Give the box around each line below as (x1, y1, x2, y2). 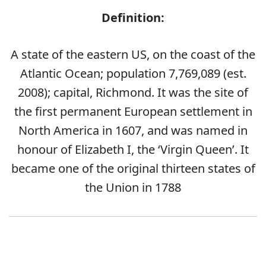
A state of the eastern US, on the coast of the (11, 46, 255, 63)
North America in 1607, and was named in (18, 122, 248, 139)
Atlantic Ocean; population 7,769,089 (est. (20, 65, 246, 82)
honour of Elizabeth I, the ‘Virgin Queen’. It (17, 141, 249, 158)
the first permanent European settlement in (14, 103, 252, 120)
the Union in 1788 (85, 179, 181, 196)
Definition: (102, 9, 164, 26)
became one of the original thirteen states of (11, 160, 255, 177)
